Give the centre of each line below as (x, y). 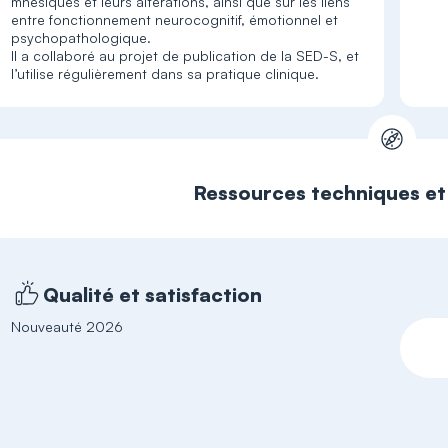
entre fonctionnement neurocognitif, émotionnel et (175, 19)
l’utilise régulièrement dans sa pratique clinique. (165, 73)
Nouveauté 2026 (67, 326)
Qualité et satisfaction (153, 294)
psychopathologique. (81, 37)
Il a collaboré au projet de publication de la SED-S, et (185, 55)
